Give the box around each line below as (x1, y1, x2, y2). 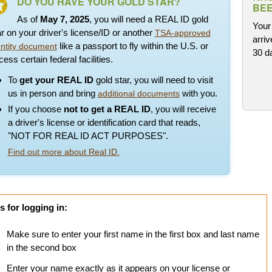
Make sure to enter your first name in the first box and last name (6, 229, 259, 240)
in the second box (6, 242, 76, 253)
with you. (179, 88, 217, 99)
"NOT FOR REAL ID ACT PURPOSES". (7, 131, 168, 141)
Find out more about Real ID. (7, 147, 120, 157)
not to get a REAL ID (63, 104, 151, 115)
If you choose (7, 104, 64, 115)
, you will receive (150, 104, 216, 115)
